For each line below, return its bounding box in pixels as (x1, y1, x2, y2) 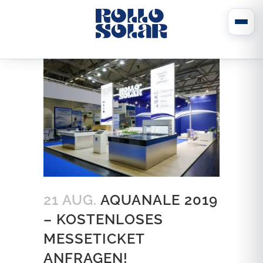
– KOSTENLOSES (43, 210, 163, 228)
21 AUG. (43, 191, 97, 208)
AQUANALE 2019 (97, 191, 218, 208)
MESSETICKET (43, 230, 144, 247)
